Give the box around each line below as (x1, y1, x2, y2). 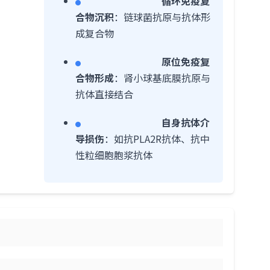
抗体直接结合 (75, 87, 133, 101)
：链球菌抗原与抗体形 (114, 10, 210, 24)
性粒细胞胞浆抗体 (75, 148, 152, 162)
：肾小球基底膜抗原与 (114, 71, 210, 85)
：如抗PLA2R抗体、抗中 (104, 131, 210, 146)
